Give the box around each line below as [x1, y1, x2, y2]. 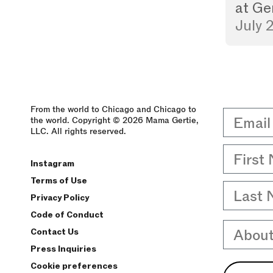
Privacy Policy [30, 192, 89, 204]
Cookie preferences [30, 260, 118, 272]
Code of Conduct [30, 209, 104, 221]
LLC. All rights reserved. [30, 126, 126, 136]
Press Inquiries [30, 243, 96, 255]
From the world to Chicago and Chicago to [30, 104, 196, 115]
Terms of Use [30, 175, 87, 186]
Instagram [30, 158, 74, 169]
